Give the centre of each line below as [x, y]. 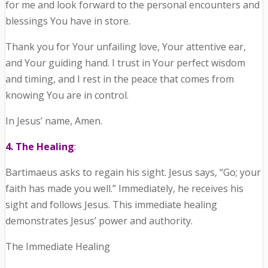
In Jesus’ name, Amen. [54, 121]
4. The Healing [39, 147]
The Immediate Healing [57, 247]
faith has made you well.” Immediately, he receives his [124, 189]
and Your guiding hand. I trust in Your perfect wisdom [125, 63]
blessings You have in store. [68, 21]
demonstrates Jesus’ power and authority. [99, 221]
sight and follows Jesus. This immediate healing [111, 205]
